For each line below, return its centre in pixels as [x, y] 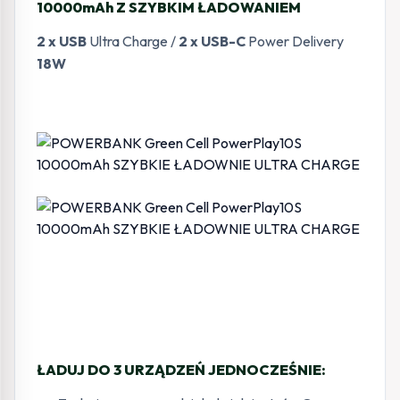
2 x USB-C [212, 41]
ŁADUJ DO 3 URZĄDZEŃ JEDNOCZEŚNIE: [181, 369]
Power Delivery [295, 41]
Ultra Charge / [133, 41]
